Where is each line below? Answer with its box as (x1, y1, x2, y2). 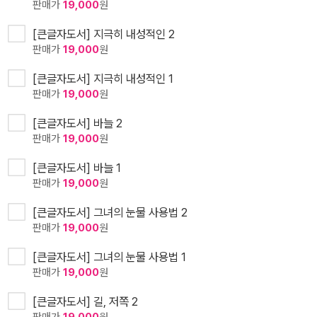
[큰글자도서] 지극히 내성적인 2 (33, 27, 175, 42)
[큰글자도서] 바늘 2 (33, 116, 122, 131)
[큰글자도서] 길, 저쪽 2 (33, 294, 138, 309)
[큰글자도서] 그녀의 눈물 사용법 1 (33, 250, 186, 265)
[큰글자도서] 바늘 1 (33, 161, 121, 175)
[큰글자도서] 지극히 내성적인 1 (33, 71, 173, 86)
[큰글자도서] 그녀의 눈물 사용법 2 (33, 205, 188, 220)
